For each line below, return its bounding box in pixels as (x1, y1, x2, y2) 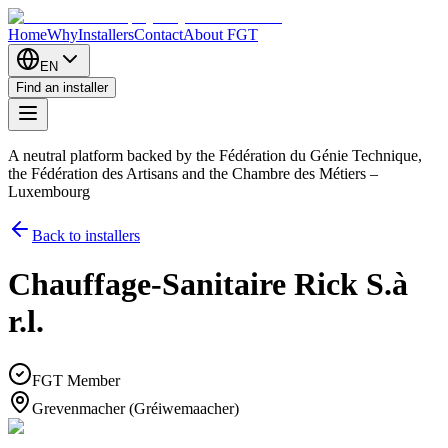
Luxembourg (8, 183, 90, 200)
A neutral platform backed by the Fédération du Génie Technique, (8, 147, 422, 164)
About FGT (183, 26, 258, 43)
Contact (134, 26, 183, 43)
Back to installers (32, 227, 140, 244)
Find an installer (16, 80, 108, 95)
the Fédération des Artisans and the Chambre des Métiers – (8, 165, 378, 182)
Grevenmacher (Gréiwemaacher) (32, 399, 239, 417)
